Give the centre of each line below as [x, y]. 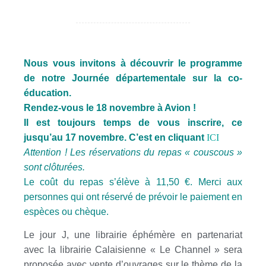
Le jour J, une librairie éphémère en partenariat [133, 235]
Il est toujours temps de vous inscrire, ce [133, 122]
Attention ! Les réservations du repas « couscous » [133, 152]
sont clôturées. [54, 167]
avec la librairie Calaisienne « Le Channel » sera [133, 249]
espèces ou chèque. [67, 211]
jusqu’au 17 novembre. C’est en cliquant [115, 137]
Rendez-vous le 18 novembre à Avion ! [110, 107]
